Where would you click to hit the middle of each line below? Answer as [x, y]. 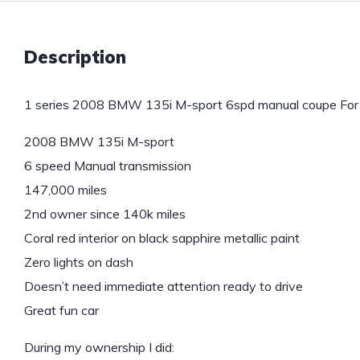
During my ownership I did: [99, 347]
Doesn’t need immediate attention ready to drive [164, 286]
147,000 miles [65, 190]
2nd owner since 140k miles [105, 214]
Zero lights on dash [79, 262]
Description [75, 57]
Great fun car [61, 310]
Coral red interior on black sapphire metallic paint [162, 238]
